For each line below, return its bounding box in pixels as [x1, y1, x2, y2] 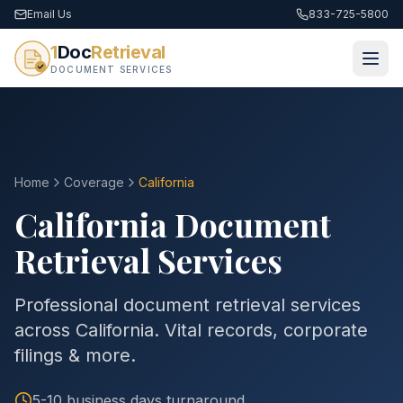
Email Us [27, 7, 72, 21]
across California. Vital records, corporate [14, 319, 368, 341]
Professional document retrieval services [14, 294, 361, 316]
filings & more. [14, 345, 136, 366]
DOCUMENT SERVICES [50, 64, 173, 75]
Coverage [64, 175, 124, 190]
